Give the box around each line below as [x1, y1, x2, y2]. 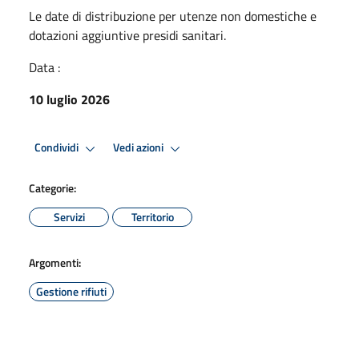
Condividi [34, 139, 81, 157]
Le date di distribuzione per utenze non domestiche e [29, 6, 317, 26]
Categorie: [29, 179, 76, 196]
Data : [29, 57, 60, 77]
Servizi [53, 208, 85, 225]
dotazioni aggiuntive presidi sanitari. [29, 25, 226, 45]
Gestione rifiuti [36, 282, 107, 300]
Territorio [131, 208, 174, 225]
